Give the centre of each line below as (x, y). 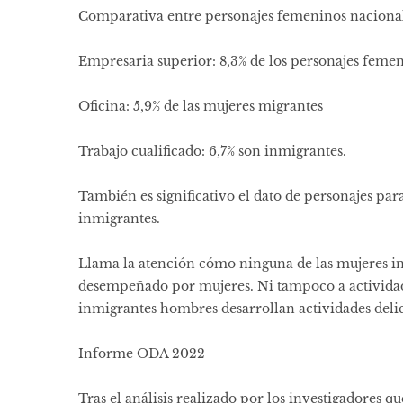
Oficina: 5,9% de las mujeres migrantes (201, 107)
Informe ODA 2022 (142, 354)
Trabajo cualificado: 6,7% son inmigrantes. (212, 152)
